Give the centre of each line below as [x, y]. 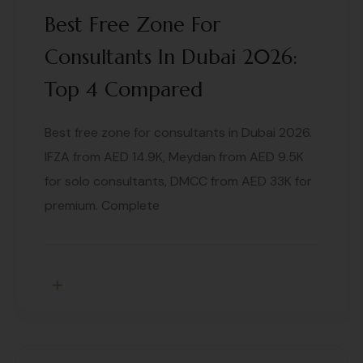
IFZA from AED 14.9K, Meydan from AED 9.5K [174, 157]
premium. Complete [102, 206]
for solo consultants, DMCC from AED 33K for [178, 181]
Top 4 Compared [124, 90]
